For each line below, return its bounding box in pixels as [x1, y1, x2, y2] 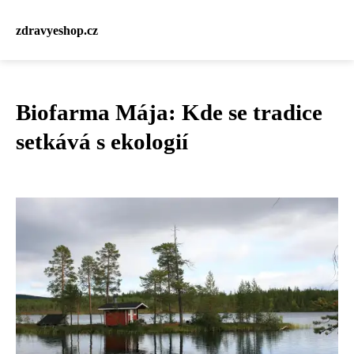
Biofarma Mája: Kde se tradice [16, 100, 322, 125]
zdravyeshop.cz [16, 23, 98, 37]
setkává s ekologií [16, 129, 188, 154]
